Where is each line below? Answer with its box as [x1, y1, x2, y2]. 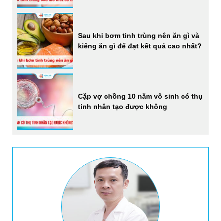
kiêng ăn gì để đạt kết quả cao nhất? [78, 41, 202, 50]
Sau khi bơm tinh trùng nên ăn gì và [78, 31, 200, 39]
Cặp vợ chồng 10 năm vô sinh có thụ [78, 92, 203, 101]
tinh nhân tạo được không [78, 103, 168, 111]
